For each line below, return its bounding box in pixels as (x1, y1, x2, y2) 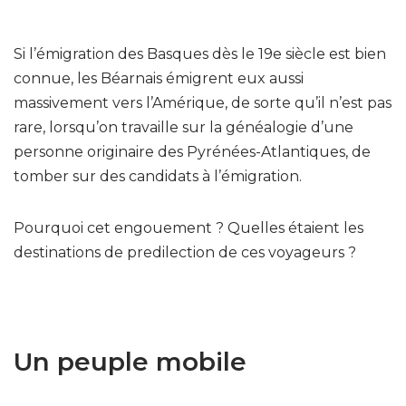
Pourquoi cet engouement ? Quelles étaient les (14, 218, 363, 237)
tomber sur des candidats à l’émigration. (14, 167, 305, 185)
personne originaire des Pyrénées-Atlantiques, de (14, 142, 371, 160)
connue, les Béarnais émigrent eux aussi (14, 69, 304, 87)
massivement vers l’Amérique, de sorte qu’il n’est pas (14, 93, 391, 111)
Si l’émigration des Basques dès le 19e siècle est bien (14, 44, 386, 63)
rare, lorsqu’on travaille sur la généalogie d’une (14, 118, 353, 136)
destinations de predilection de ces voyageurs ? (14, 243, 356, 261)
